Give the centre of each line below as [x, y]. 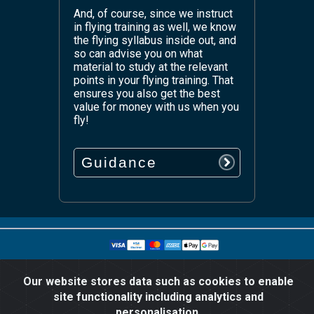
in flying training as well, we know [155, 27]
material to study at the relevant [151, 67]
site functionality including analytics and [159, 297]
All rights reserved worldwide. [157, 275]
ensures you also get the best [147, 93]
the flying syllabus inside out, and [155, 40]
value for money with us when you [156, 107]
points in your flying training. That [153, 80]
